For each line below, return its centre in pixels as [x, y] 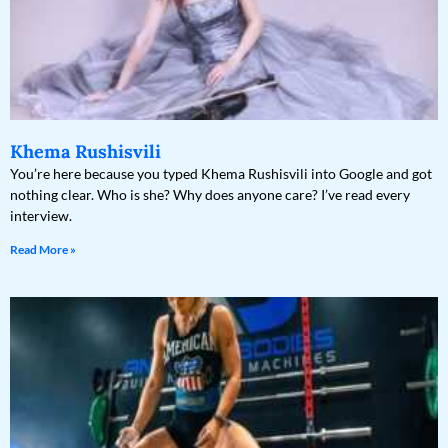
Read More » [43, 250]
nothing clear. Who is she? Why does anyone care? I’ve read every [210, 195]
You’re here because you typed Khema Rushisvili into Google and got [221, 174]
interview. [41, 216]
